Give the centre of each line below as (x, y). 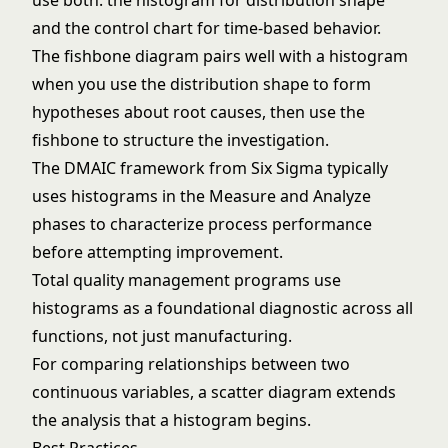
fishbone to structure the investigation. (180, 140)
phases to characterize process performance (202, 224)
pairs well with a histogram (303, 56)
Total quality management (131, 280)
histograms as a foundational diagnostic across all (222, 308)
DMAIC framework (134, 168)
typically (355, 168)
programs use (285, 280)
